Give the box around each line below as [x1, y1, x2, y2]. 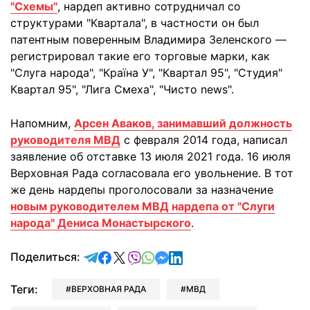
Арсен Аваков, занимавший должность [74, 116, 292, 130]
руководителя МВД [10, 133, 120, 147]
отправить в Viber [140, 249, 238, 263]
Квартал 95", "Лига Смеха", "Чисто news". [10, 82, 234, 96]
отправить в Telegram [98, 249, 216, 263]
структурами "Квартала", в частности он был [10, 16, 259, 30]
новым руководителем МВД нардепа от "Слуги [10, 199, 275, 213]
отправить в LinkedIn [182, 249, 295, 263]
